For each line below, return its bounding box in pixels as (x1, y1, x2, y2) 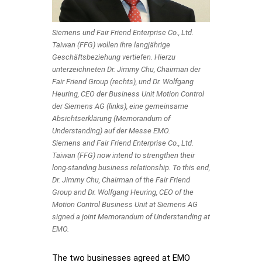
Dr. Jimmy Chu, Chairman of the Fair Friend (52, 175, 190, 185)
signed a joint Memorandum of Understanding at (52, 212, 210, 222)
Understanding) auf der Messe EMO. (52, 126, 170, 136)
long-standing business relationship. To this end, (52, 163, 210, 173)
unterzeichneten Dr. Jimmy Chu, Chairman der (52, 65, 201, 74)
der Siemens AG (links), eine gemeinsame (52, 102, 188, 111)
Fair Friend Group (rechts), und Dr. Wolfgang (52, 77, 194, 87)
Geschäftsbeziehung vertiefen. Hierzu (52, 53, 175, 62)
